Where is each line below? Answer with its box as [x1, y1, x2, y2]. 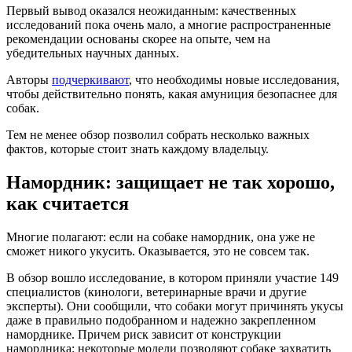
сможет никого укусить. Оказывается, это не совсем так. [6, 244, 310, 258]
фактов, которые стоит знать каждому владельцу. [6, 142, 269, 156]
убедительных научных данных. [6, 46, 179, 60]
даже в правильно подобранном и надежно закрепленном [6, 313, 316, 328]
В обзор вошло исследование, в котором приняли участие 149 [6, 271, 339, 285]
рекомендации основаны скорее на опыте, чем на [6, 32, 270, 46]
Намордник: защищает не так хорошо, [6, 172, 335, 193]
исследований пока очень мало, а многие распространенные [6, 18, 331, 32]
